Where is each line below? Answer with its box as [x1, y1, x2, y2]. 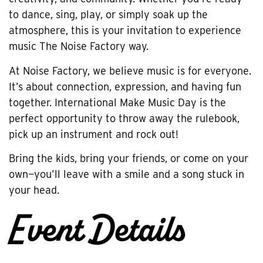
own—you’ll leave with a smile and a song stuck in [9, 168, 244, 181]
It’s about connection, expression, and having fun [9, 80, 241, 93]
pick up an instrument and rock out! [9, 127, 178, 140]
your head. [9, 184, 59, 197]
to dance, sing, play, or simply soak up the [9, 8, 208, 21]
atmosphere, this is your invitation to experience [9, 24, 241, 37]
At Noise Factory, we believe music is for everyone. [9, 64, 251, 77]
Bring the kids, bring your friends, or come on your [9, 152, 248, 165]
